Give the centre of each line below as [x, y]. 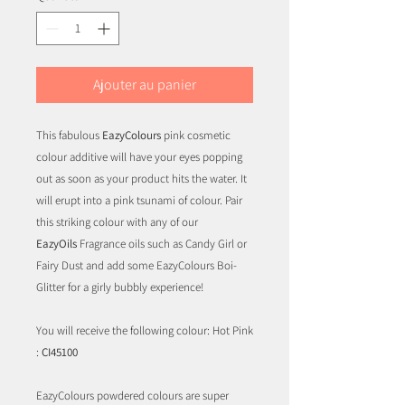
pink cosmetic [196, 136]
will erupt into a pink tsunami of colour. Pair [139, 201]
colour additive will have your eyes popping [139, 157]
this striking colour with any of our [117, 222]
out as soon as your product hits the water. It [141, 179]
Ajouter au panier [145, 85]
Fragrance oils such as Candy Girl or [162, 244]
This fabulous [69, 136]
